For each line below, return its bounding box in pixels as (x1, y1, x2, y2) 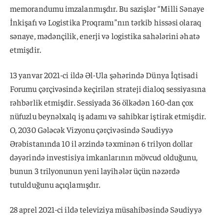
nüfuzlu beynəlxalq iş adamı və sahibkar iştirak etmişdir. (10, 110, 206, 121)
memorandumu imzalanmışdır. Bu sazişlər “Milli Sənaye (10, 2, 205, 14)
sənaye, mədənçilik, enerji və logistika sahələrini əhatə (10, 30, 200, 41)
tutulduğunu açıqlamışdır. (10, 178, 101, 190)
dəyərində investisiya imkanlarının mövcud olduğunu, (10, 151, 198, 162)
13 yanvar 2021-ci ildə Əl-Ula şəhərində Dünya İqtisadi (10, 69, 198, 80)
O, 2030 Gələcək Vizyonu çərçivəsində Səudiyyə (10, 124, 173, 135)
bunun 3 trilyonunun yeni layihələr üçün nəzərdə (10, 165, 180, 176)
